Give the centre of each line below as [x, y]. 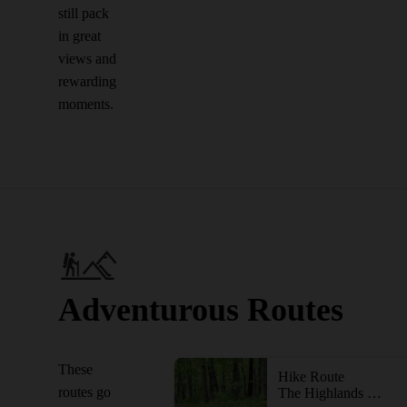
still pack [84, 13]
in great [79, 36]
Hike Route [311, 377]
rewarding [87, 81]
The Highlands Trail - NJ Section [374, 393]
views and [87, 59]
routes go [84, 392]
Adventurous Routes [201, 310]
